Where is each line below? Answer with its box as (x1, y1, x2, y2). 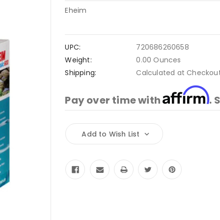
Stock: (65, 136, 87, 144)
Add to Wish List (82, 129, 140, 139)
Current (65, 126, 91, 134)
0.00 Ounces (136, 55, 181, 65)
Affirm (163, 84, 210, 105)
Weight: (65, 55, 92, 65)
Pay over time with (65, 93, 163, 107)
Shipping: (65, 67, 97, 78)
